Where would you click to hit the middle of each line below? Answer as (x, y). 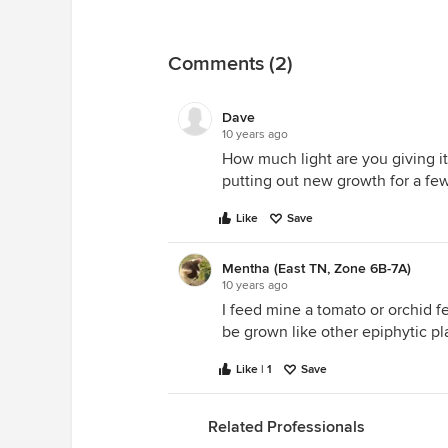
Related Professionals (286, 427)
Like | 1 (254, 369)
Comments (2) (230, 64)
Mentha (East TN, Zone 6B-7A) (316, 268)
